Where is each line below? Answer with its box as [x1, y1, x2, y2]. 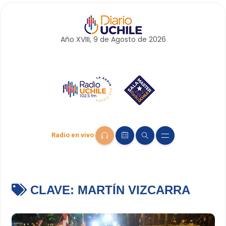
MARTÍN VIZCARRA [77, 183, 190, 197]
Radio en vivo [51, 131, 94, 139]
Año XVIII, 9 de [60, 34, 111, 44]
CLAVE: [26, 183, 78, 197]
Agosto [110, 34, 136, 44]
